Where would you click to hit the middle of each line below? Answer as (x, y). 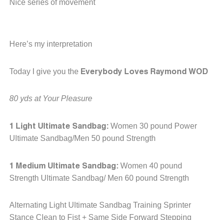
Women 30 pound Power (153, 126)
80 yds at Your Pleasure (52, 98)
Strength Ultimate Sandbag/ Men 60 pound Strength (99, 178)
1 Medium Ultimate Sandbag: (64, 165)
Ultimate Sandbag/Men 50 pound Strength (82, 138)
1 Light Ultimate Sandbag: (59, 125)
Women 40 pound (150, 165)
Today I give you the (45, 71)
